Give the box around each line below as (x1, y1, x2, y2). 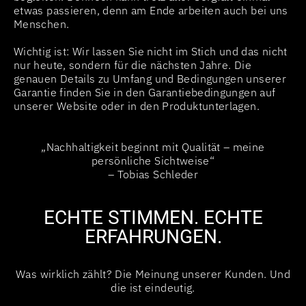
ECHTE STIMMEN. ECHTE (43, 206, 263, 229)
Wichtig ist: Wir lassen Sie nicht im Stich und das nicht (14, 44, 288, 58)
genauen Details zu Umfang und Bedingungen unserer (14, 71, 287, 85)
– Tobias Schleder (107, 167, 199, 181)
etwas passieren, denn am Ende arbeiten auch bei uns (14, 3, 288, 17)
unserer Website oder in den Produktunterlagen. (14, 98, 260, 113)
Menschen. (14, 16, 70, 31)
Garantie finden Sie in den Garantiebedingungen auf (14, 85, 276, 99)
